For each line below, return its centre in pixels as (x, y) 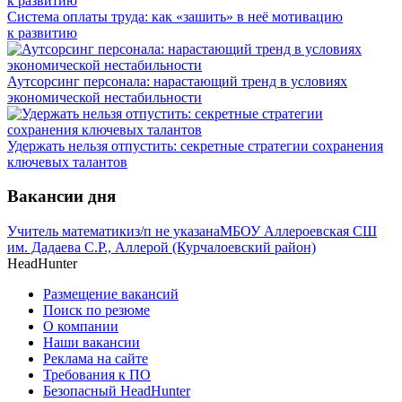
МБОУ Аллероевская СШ (298, 232)
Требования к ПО (97, 375)
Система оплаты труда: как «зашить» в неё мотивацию (175, 16)
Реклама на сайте (96, 359)
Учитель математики (71, 232)
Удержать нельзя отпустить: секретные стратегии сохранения (195, 145)
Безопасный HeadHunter (117, 391)
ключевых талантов (67, 162)
